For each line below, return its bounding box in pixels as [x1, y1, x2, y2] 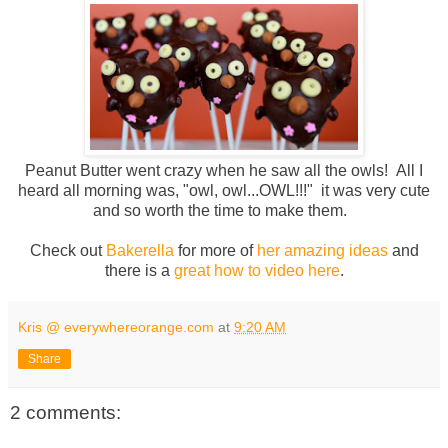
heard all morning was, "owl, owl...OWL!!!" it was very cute [18, 182, 430, 200]
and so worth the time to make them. [93, 202, 355, 220]
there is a [104, 262, 174, 280]
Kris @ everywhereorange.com [18, 319, 214, 336]
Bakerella [105, 242, 174, 260]
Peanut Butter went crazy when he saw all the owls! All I [25, 162, 423, 180]
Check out [29, 242, 106, 260]
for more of [173, 242, 257, 260]
